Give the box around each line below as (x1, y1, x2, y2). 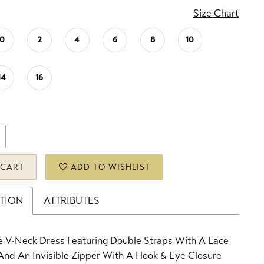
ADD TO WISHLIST (70, 162, 150, 173)
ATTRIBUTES (44, 194, 100, 207)
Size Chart (193, 7, 239, 20)
